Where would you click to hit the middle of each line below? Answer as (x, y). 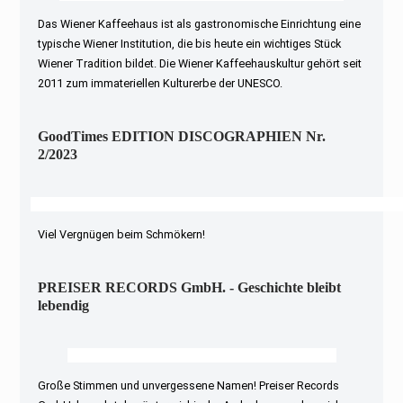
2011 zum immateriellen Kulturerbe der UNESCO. (161, 83)
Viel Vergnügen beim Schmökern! (122, 235)
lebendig (64, 306)
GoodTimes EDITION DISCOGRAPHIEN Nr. (182, 137)
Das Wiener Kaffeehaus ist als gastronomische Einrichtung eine (200, 23)
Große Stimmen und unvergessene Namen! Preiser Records (189, 386)
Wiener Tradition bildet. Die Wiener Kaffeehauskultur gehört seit (200, 63)
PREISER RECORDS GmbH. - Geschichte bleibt (190, 288)
